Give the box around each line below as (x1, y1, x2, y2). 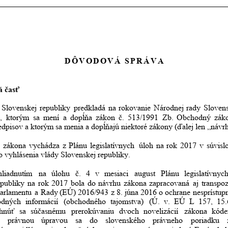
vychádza (28, 140, 60, 150)
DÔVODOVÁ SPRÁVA (65, 56, 165, 66)
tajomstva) (110, 197, 144, 206)
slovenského (105, 216, 145, 225)
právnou (7, 216, 34, 225)
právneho (153, 216, 183, 225)
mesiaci (104, 169, 128, 178)
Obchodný (177, 112, 211, 122)
